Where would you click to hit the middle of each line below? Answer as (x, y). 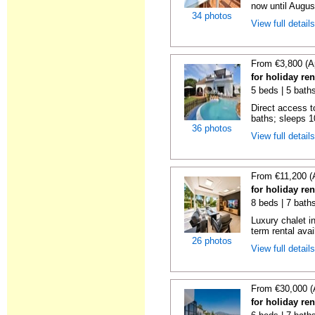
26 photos (212, 241)
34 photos (212, 16)
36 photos (212, 128)
